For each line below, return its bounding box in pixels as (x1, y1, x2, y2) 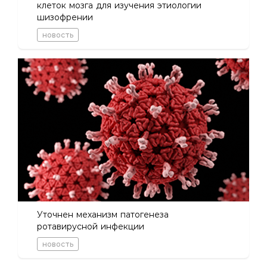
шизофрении (37, 11, 93, 23)
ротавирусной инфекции (37, 221, 144, 232)
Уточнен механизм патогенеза (37, 209, 169, 220)
